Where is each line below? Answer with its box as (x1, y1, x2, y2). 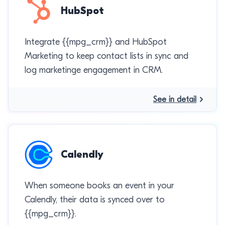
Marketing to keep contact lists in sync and (25, 51, 188, 61)
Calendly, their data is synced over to (25, 194, 165, 205)
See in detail (153, 95, 196, 104)
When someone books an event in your (25, 180, 174, 191)
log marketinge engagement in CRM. (25, 65, 163, 75)
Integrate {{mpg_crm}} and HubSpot (25, 37, 167, 47)
